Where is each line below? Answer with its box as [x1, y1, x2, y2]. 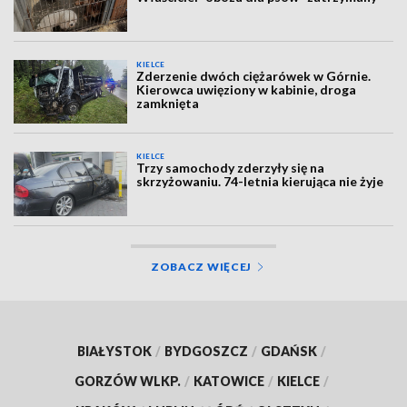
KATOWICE [194, 372, 264, 389]
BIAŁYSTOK [77, 342, 152, 359]
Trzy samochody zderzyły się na [136, 160, 325, 176]
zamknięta [136, 94, 200, 111]
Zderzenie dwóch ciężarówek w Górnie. [136, 67, 372, 84]
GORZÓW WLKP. [74, 372, 181, 389]
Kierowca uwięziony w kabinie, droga [136, 81, 357, 97]
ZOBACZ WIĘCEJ [150, 259, 253, 273]
